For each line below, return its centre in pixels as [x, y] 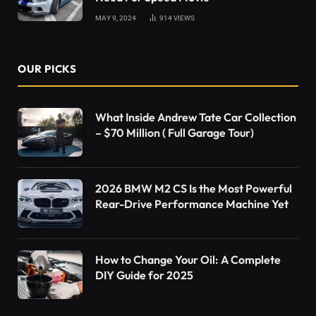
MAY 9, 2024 [116, 18]
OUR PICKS [47, 69]
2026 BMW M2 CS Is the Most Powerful [194, 188]
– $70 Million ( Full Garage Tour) [175, 133]
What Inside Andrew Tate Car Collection [196, 117]
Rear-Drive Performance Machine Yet [192, 204]
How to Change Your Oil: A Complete [188, 260]
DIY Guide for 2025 [144, 275]
